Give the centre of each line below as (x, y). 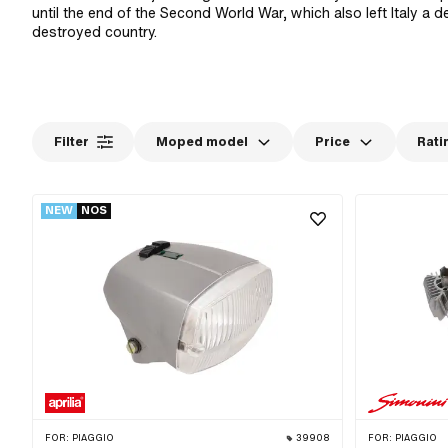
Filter (71, 142)
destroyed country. (94, 32)
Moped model (201, 142)
